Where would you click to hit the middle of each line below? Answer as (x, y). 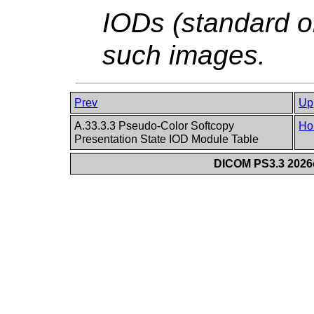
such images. (184, 55)
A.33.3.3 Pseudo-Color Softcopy (155, 126)
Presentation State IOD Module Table (168, 139)
